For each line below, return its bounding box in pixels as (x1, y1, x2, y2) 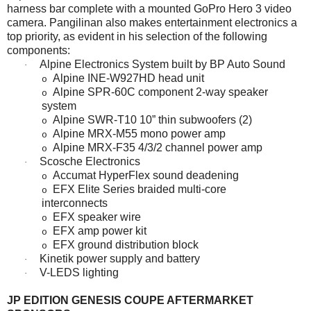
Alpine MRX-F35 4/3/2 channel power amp (53, 141, 262, 153)
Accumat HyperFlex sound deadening (53, 169, 239, 181)
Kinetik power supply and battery (40, 252, 200, 264)
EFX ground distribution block (53, 238, 199, 251)
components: (7, 44, 70, 56)
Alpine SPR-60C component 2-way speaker (53, 85, 268, 98)
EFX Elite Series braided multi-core (53, 183, 226, 195)
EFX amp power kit (53, 224, 146, 237)
